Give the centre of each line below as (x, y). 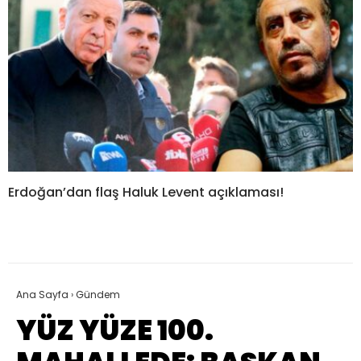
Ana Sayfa (42, 295)
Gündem (98, 295)
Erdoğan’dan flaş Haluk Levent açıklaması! (146, 193)
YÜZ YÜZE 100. (115, 331)
